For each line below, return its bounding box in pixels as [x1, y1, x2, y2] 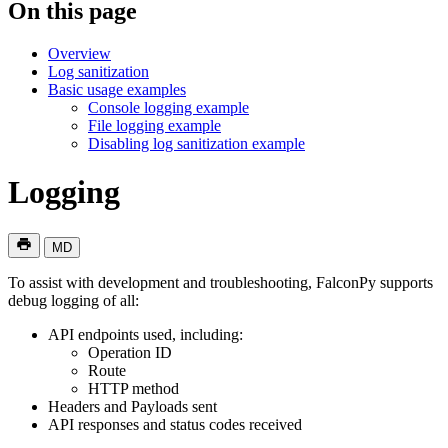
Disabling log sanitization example [88, 134, 305, 152]
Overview [48, 44, 111, 62]
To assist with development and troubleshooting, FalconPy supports [8, 273, 433, 291]
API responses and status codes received [48, 415, 302, 433]
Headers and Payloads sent [48, 397, 217, 415]
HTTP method [88, 379, 179, 397]
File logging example [88, 116, 221, 134]
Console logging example [88, 98, 249, 116]
